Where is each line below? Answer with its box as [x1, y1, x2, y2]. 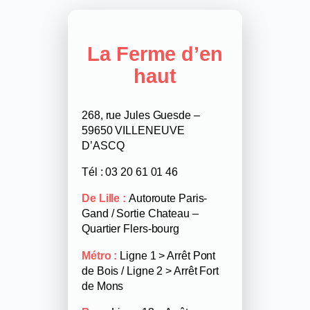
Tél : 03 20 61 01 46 [82, 165, 178, 178]
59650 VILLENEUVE [82, 123, 185, 136]
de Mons [82, 279, 124, 292]
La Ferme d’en [87, 43, 223, 66]
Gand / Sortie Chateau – [82, 207, 199, 220]
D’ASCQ [82, 138, 125, 152]
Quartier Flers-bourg [82, 222, 180, 235]
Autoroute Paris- [126, 192, 208, 205]
